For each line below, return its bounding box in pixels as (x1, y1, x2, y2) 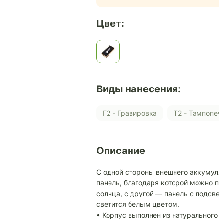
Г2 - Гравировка (107, 109, 157, 117)
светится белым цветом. (96, 200, 179, 209)
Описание (96, 145, 145, 157)
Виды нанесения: (96, 83, 181, 95)
